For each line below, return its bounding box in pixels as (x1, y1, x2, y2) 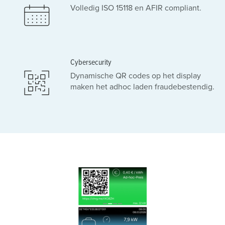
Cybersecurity (70, 58, 111, 66)
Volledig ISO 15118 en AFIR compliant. (70, 4, 201, 12)
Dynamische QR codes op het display (70, 72, 201, 80)
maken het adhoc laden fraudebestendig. (70, 83, 214, 91)
